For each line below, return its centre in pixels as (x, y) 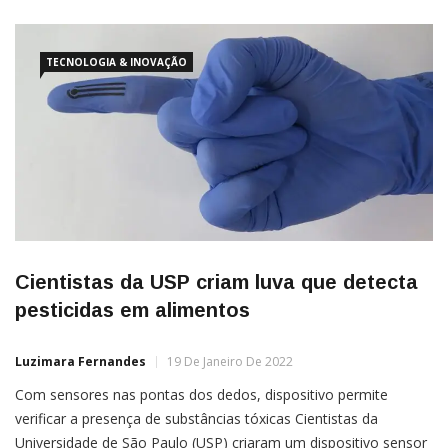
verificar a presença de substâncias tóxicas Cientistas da (196, 418)
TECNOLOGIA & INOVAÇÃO (116, 62)
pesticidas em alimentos (132, 309)
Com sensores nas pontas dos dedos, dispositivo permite (201, 394)
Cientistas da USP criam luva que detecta (216, 281)
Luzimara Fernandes (80, 361)
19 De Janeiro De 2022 (230, 361)
